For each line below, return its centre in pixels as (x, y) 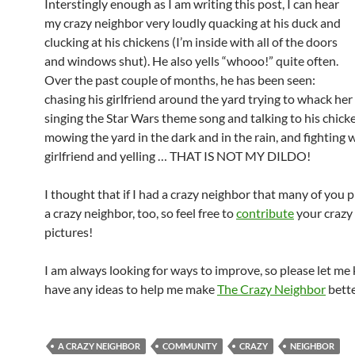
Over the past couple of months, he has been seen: (180, 80)
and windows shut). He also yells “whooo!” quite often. (191, 61)
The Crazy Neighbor (271, 289)
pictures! (69, 232)
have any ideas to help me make (131, 289)
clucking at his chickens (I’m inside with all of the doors (191, 42)
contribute (265, 213)
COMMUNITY (190, 346)
